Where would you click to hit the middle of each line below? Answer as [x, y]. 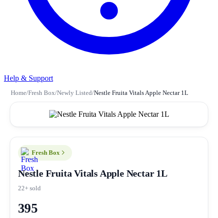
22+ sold [29, 188]
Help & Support [28, 78]
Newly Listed [74, 93]
